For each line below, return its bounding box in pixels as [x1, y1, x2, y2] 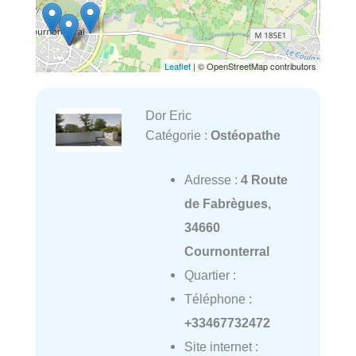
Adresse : [184, 172, 241, 188]
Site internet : [184, 339, 258, 354]
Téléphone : [184, 292, 252, 307]
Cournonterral [184, 244, 269, 259]
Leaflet [164, 60, 191, 73]
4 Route [240, 172, 288, 188]
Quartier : [184, 268, 236, 283]
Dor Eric [145, 108, 192, 123]
